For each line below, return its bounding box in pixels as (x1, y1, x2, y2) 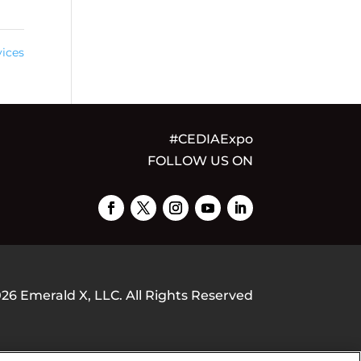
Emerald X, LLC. (19, 288, 122, 304)
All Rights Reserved (122, 288, 253, 304)
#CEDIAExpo (168, 131, 253, 147)
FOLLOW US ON (147, 152, 253, 168)
